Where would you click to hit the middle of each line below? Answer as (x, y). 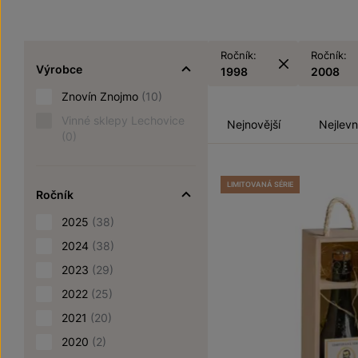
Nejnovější (254, 124)
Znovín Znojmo (101, 96)
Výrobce (59, 69)
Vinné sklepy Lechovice (123, 120)
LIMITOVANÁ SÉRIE (260, 184)
